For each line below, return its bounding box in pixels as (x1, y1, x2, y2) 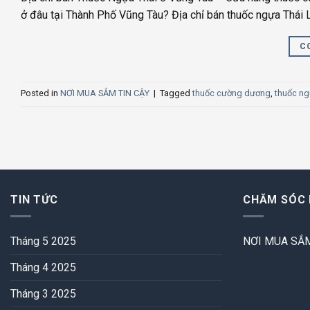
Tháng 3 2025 (10, 287, 76, 301)
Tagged (160, 88, 192, 99)
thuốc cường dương (192, 88, 271, 99)
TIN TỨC (10, 192, 58, 206)
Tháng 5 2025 (10, 235, 76, 248)
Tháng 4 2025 (10, 261, 76, 275)
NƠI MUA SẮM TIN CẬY (60, 88, 149, 99)
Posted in (21, 88, 60, 99)
